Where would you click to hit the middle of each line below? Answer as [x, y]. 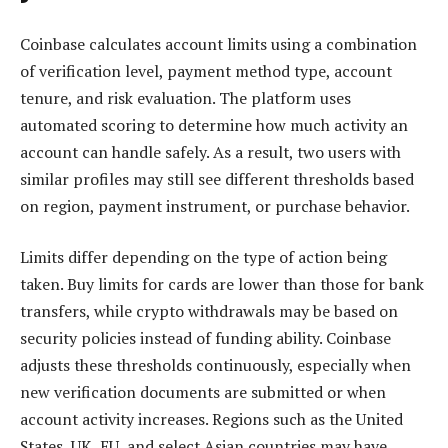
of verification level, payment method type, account [206, 70]
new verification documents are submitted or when [203, 392]
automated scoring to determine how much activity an [214, 124]
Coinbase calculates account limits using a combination [218, 43]
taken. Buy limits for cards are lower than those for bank [222, 284]
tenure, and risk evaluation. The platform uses [185, 97]
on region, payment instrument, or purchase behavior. [215, 205]
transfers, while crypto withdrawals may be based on [209, 311]
